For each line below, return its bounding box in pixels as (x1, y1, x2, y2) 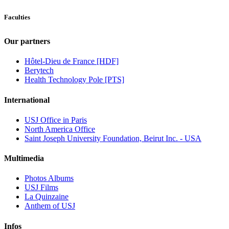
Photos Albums (25, 174, 74, 183)
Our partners (4, 37, 50, 46)
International (4, 95, 50, 104)
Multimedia (4, 154, 44, 163)
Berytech (25, 66, 54, 75)
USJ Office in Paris (25, 115, 87, 124)
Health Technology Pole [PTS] (25, 75, 124, 84)
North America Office (25, 124, 95, 133)
